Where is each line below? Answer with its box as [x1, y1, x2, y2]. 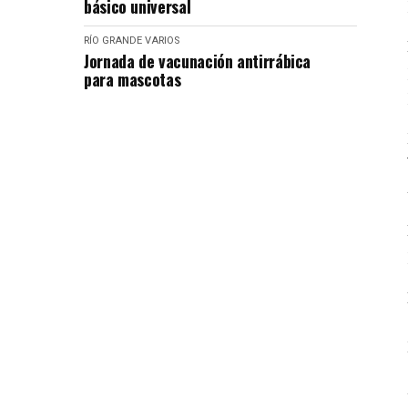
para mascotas [84, 67, 181, 91]
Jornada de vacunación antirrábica [84, 49, 311, 73]
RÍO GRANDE [84, 35, 142, 46]
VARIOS [145, 35, 179, 46]
